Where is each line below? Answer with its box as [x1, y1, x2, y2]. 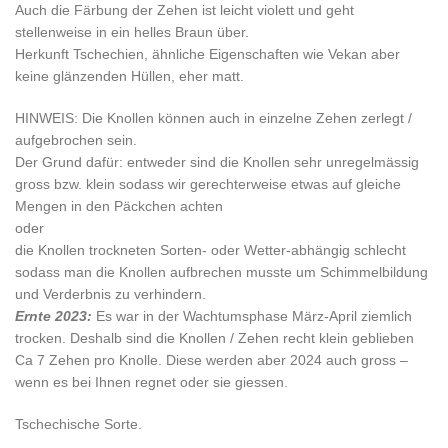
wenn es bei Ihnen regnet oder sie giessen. [15, 374, 288, 390]
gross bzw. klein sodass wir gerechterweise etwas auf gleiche [15, 176, 401, 192]
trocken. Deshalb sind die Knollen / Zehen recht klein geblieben [15, 330, 418, 346]
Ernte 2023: [15, 308, 92, 324]
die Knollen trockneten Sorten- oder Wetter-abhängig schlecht [15, 242, 406, 258]
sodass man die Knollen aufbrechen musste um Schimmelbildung [15, 264, 428, 280]
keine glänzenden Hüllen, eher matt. [15, 68, 244, 84]
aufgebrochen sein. [15, 132, 137, 148]
